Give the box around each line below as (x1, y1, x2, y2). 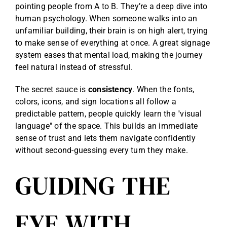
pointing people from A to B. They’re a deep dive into (15, 2, 208, 12)
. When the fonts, (132, 85, 195, 95)
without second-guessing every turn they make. (15, 145, 188, 156)
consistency (88, 85, 133, 95)
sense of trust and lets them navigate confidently (15, 133, 196, 143)
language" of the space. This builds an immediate (15, 121, 198, 131)
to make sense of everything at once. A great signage (15, 38, 210, 48)
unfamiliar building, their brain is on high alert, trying (15, 26, 208, 36)
